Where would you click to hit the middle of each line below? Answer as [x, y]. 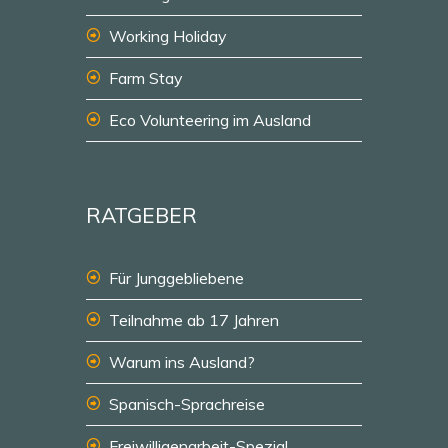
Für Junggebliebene [176, 278]
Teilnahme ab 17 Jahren [194, 320]
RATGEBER [141, 215]
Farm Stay [146, 78]
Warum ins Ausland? [182, 362]
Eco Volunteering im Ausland [210, 120]
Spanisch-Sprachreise [187, 404]
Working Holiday [168, 36]
